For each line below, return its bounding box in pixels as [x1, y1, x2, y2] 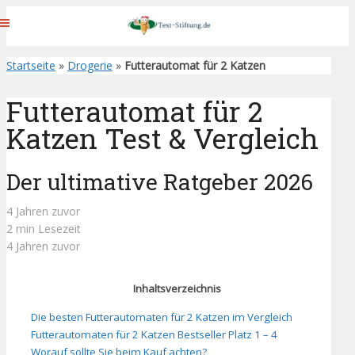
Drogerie [67, 58, 113, 73]
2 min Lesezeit [6, 221, 81, 237]
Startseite [6, 58, 55, 73]
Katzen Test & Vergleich [6, 120, 319, 157]
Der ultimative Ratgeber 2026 [6, 167, 313, 197]
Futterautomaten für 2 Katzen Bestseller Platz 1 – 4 [31, 326, 277, 342]
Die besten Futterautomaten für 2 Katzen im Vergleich [31, 309, 292, 324]
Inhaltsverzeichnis [132, 281, 221, 296]
